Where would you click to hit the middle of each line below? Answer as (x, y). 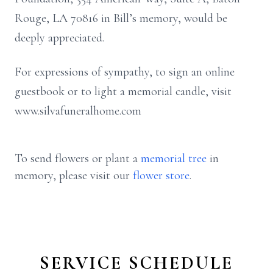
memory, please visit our (74, 175)
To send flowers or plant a (78, 158)
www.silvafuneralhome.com (78, 111)
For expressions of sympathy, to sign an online (125, 72)
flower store (161, 175)
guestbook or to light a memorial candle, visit (123, 91)
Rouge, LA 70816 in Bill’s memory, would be (121, 18)
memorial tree (174, 158)
